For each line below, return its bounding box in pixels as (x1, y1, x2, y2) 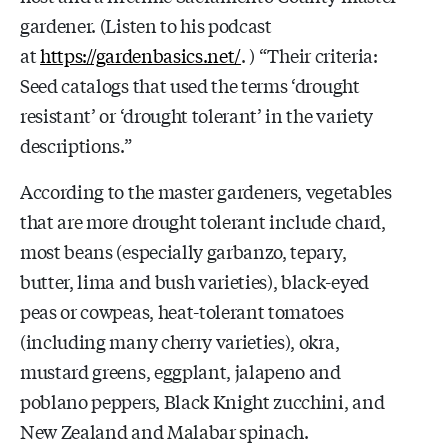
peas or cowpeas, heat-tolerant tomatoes (20, 297, 344, 324)
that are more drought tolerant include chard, (20, 207, 386, 234)
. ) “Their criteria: (241, 41, 378, 68)
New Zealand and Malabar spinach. (20, 417, 309, 444)
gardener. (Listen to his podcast (20, 11, 272, 38)
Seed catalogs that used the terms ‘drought (20, 71, 360, 98)
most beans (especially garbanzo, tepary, (20, 237, 347, 264)
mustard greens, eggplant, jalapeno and (20, 357, 341, 384)
